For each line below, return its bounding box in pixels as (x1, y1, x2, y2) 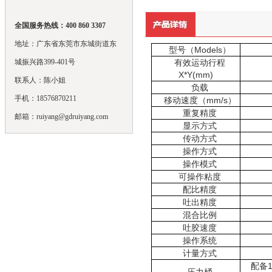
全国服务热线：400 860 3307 (14, 21, 106, 30)
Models (194, 45, 222, 55)
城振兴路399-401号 (14, 58, 75, 66)
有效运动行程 (174, 58, 225, 67)
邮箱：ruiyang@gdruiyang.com (14, 112, 108, 121)
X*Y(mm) (178, 70, 213, 80)
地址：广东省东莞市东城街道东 (14, 39, 117, 48)
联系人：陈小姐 (14, 76, 66, 84)
